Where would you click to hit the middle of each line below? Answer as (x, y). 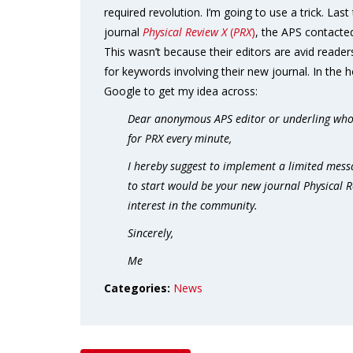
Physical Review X (185, 32)
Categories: (139, 288)
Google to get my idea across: (181, 91)
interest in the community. (193, 205)
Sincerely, (150, 233)
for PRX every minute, (180, 138)
